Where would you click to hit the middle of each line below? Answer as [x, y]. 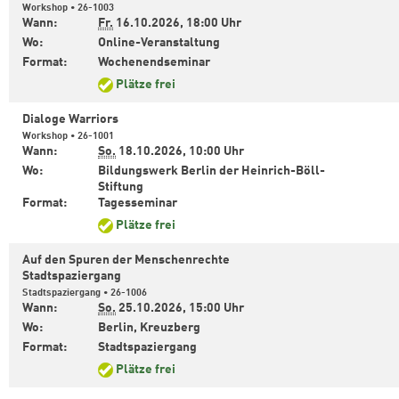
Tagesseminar [139, 204]
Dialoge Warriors [70, 120]
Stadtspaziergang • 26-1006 [85, 293]
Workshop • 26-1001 [68, 137]
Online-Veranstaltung [160, 43]
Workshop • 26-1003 [68, 8]
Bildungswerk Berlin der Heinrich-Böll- [212, 171]
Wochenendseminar [155, 63]
